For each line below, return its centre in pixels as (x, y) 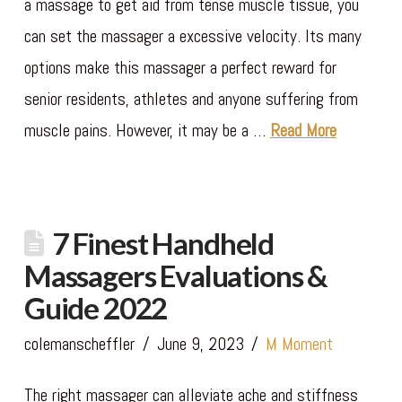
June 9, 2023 (200, 344)
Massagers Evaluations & (176, 275)
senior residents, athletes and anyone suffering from (191, 99)
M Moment (300, 344)
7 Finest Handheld (163, 243)
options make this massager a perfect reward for (180, 67)
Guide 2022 (96, 307)
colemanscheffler (79, 344)
